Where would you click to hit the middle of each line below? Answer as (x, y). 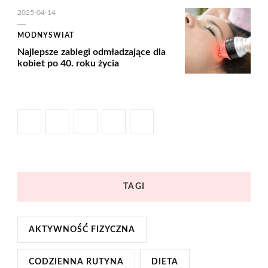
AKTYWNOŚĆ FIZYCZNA (82, 230)
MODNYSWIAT (46, 36)
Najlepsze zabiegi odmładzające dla (92, 52)
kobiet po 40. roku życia (68, 64)
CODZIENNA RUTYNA (76, 262)
